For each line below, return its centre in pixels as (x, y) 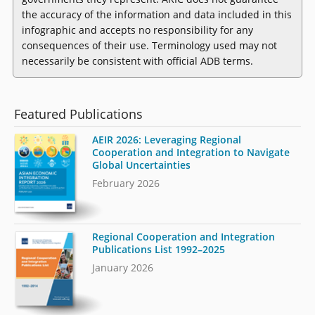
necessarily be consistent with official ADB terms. (137, 61)
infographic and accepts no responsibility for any (137, 30)
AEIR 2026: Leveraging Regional (167, 139)
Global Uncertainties (142, 165)
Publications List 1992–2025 (159, 250)
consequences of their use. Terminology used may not (149, 46)
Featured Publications (79, 114)
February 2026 (126, 183)
